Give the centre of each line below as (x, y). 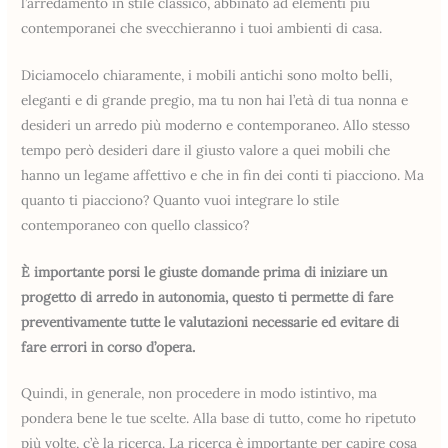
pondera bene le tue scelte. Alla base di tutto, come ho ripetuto (219, 418)
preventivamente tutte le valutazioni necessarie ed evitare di (210, 321)
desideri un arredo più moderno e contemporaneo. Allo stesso (216, 124)
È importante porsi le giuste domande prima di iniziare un (204, 271)
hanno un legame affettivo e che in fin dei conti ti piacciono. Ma (223, 174)
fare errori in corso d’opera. (108, 346)
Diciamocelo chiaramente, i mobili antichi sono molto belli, (207, 74)
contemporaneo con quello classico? (135, 224)
